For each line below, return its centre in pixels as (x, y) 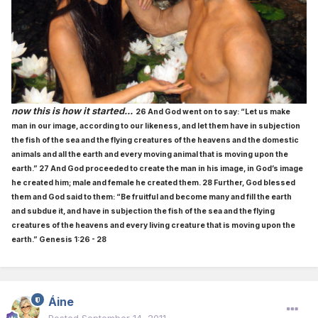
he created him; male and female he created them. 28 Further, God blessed (153, 183)
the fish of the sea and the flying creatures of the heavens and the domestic (155, 141)
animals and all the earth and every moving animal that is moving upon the (150, 155)
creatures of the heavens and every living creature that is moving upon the (153, 226)
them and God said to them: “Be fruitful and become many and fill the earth (152, 197)
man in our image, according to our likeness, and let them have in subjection (156, 126)
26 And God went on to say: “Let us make (213, 112)
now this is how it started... (72, 111)
